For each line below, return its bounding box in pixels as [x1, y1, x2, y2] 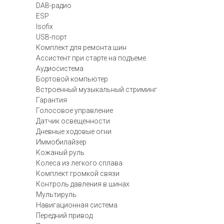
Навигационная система [36, 201, 117, 209]
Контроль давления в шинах [36, 180, 129, 188]
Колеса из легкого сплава [36, 159, 122, 167]
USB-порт [36, 33, 67, 41]
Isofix [36, 22, 53, 30]
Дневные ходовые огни [36, 127, 111, 135]
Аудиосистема [36, 64, 83, 72]
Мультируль [36, 190, 76, 198]
